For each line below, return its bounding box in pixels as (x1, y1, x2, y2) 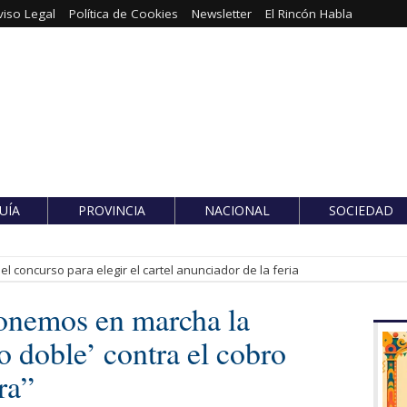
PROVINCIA (77, 201, 145, 219)
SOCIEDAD (328, 201, 393, 219)
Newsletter (191, 5, 252, 22)
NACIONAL (204, 201, 270, 219)
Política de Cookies (68, 5, 178, 22)
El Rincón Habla (264, 5, 352, 22)
